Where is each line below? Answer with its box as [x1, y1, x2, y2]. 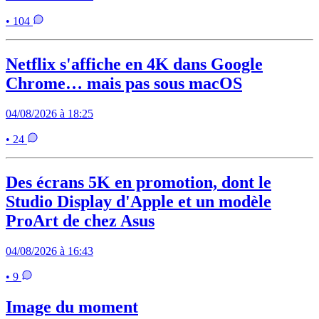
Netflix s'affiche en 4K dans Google [6, 55, 263, 74]
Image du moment [6, 297, 138, 316]
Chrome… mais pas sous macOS [6, 74, 242, 93]
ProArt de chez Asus [6, 211, 155, 230]
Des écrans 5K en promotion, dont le [6, 172, 271, 192]
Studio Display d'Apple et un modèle [6, 192, 271, 211]
